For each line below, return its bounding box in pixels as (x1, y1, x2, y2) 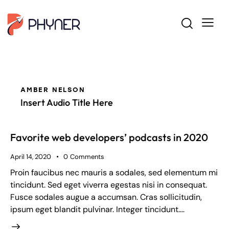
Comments (70, 152, 104, 162)
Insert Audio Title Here (20, 97, 113, 109)
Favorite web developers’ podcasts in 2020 (10, 131, 208, 144)
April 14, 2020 (10, 152, 51, 162)
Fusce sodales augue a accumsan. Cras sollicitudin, (10, 191, 202, 202)
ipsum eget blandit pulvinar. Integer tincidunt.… (10, 203, 185, 215)
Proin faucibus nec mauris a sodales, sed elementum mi (10, 167, 218, 178)
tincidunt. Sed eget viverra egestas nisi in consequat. (10, 179, 207, 190)
